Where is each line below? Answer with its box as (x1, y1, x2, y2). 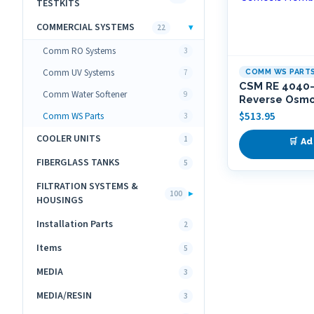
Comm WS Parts (43, 109, 104, 123)
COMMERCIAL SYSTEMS (36, 20, 135, 34)
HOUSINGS (36, 193, 83, 207)
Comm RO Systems (43, 44, 116, 57)
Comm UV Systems (43, 66, 114, 79)
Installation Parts (36, 217, 113, 231)
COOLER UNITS (36, 132, 101, 146)
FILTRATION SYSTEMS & (36, 179, 138, 193)
